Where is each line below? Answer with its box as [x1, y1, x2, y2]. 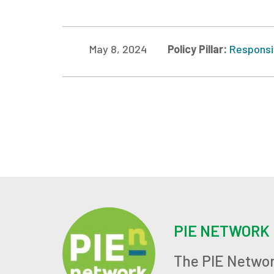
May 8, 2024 [89, 42, 147, 56]
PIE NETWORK [174, 221, 270, 240]
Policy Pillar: [168, 42, 229, 56]
